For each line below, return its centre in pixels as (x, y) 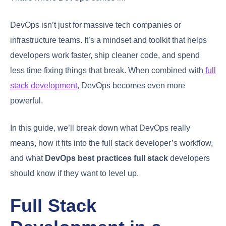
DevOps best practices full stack (106, 158)
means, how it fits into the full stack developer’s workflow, (111, 143)
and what (27, 158)
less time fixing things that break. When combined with (108, 70)
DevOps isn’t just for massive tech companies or (96, 25)
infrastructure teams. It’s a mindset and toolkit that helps (108, 40)
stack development (44, 85)
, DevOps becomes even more (131, 85)
